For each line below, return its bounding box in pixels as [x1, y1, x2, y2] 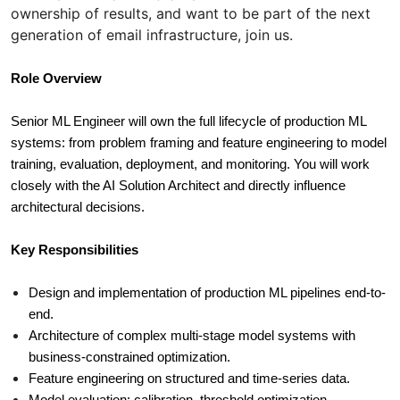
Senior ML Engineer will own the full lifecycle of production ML [11, 114, 366, 129]
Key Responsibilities [11, 243, 138, 258]
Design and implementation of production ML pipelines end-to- [29, 286, 386, 301]
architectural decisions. [11, 200, 145, 215]
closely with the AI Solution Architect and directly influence [11, 179, 346, 194]
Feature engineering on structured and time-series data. [29, 371, 350, 387]
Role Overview [11, 71, 102, 87]
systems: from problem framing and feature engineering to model [11, 136, 387, 151]
